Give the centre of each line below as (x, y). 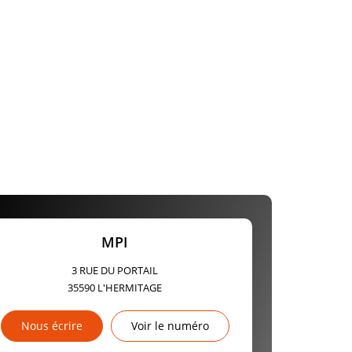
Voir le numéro (170, 326)
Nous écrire (51, 326)
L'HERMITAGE (130, 288)
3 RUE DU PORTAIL (115, 271)
